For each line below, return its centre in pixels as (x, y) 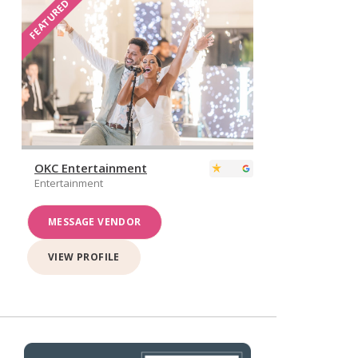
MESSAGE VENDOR (94, 221)
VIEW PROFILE (84, 257)
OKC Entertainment (90, 167)
